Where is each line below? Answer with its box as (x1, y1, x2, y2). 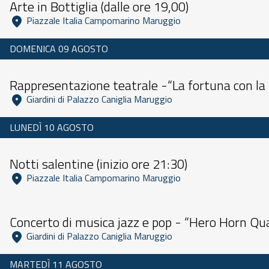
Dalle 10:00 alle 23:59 (10, 146, 80, 157)
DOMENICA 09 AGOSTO (10, 41, 108, 56)
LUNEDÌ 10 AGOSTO (10, 120, 94, 134)
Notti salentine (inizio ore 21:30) (10, 154, 187, 174)
